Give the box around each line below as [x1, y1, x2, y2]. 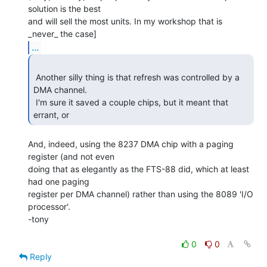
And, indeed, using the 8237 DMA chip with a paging [28, 138, 234, 149]
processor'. [28, 201, 70, 212]
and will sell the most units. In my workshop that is [28, 15, 222, 26]
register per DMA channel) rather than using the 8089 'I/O [28, 188, 253, 199]
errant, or [33, 109, 74, 120]
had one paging [28, 176, 89, 187]
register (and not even [28, 151, 114, 162]
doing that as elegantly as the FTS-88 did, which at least [28, 163, 249, 174]
